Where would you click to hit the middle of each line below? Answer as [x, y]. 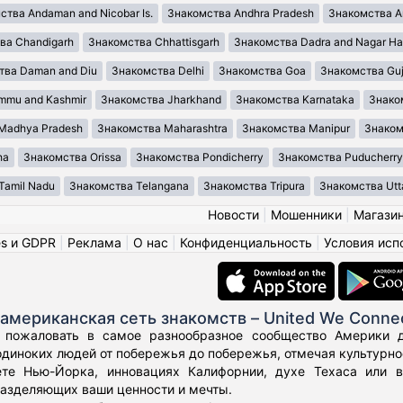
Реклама [94, 243]
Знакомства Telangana [129, 186]
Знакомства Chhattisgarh [154, 42]
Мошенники [306, 215]
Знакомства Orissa [72, 157]
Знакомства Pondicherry [200, 157]
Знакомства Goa [262, 71]
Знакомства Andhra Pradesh [241, 13]
